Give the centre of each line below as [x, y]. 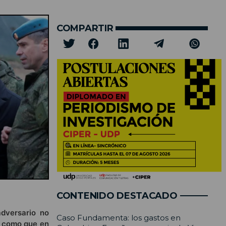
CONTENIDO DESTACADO [117, 196]
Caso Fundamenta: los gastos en [119, 218]
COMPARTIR [85, 28]
